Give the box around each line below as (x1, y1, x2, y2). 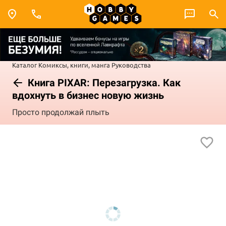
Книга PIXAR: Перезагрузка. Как (25, 76, 181, 89)
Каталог (12, 60, 37, 69)
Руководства (111, 60, 151, 69)
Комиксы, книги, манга (38, 60, 110, 69)
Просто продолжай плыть (12, 107, 109, 118)
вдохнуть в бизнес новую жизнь (12, 89, 164, 101)
